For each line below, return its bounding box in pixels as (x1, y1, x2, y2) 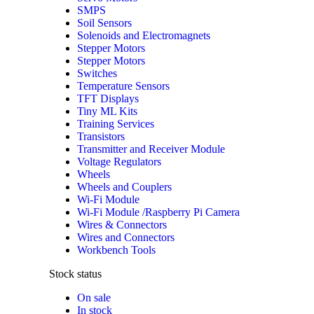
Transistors (77, 130, 125, 143)
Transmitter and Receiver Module (77, 143, 225, 156)
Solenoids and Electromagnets (77, 29, 210, 42)
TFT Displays (77, 93, 139, 105)
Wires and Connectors (77, 231, 175, 244)
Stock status (49, 268, 102, 280)
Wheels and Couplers (77, 181, 172, 193)
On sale (77, 292, 111, 304)
